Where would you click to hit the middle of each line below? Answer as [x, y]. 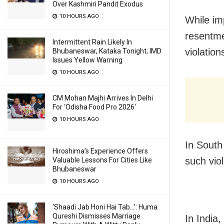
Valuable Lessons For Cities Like [102, 160]
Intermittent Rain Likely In [92, 42]
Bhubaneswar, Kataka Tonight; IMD [107, 51]
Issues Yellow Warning [87, 60]
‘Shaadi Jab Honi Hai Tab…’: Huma [105, 207]
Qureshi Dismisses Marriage [96, 216]
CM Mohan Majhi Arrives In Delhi [103, 98]
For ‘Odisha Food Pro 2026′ [94, 107]
